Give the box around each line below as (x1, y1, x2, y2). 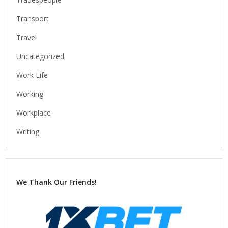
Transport (16, 13, 49, 23)
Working (16, 89, 44, 99)
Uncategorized (16, 51, 65, 61)
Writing (16, 126, 40, 136)
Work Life (16, 70, 48, 80)
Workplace (16, 107, 51, 118)
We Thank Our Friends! (16, 177, 97, 187)
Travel (16, 32, 37, 42)
